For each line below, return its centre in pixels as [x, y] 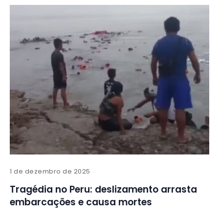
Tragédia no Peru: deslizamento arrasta [103, 190]
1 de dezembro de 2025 [50, 172]
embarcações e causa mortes [81, 202]
